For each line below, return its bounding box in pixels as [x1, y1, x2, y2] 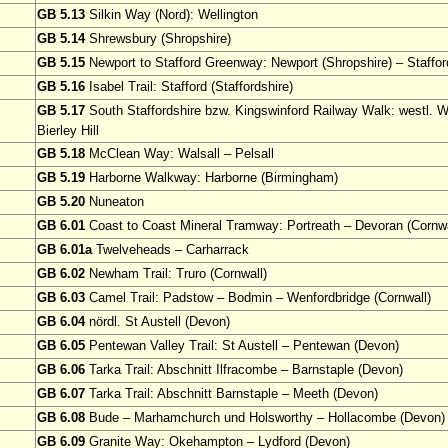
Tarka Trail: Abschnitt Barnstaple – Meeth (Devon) [85, 386, 378, 402]
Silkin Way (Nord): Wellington [85, 7, 258, 23]
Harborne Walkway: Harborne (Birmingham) [85, 170, 338, 186]
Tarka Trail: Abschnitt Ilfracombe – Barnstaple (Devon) [85, 362, 403, 378]
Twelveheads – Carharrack [92, 242, 249, 258]
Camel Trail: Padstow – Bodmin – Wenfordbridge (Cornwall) [85, 290, 431, 306]
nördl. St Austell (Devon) [85, 314, 230, 330]
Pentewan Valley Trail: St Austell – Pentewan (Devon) [85, 338, 399, 354]
